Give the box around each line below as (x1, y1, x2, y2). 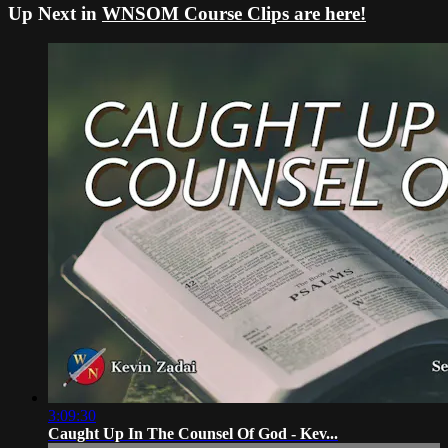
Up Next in (8, 2, 102, 24)
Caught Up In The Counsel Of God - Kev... (48, 425, 338, 443)
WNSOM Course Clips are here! (102, 2, 366, 24)
